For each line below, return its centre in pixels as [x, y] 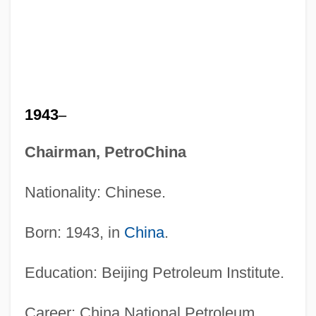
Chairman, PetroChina [105, 152]
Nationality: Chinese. [95, 192]
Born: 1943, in [74, 232]
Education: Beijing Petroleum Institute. [154, 272]
